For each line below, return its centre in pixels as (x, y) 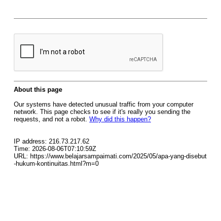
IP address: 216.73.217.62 (52, 141)
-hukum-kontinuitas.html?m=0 (56, 164)
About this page (38, 90)
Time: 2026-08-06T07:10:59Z (55, 149)
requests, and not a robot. (52, 119)
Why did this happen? (120, 119)
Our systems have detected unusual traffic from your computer (104, 104)
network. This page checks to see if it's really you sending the (102, 112)
